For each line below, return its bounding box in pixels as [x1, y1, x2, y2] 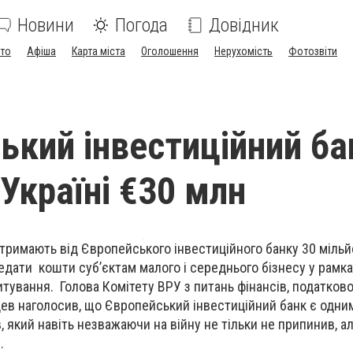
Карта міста [72, 45, 125, 58]
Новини [17, 14, 74, 36]
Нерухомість [214, 45, 273, 58]
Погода [115, 14, 168, 36]
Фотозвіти [288, 45, 337, 58]
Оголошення [141, 45, 199, 58]
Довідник [209, 14, 279, 36]
